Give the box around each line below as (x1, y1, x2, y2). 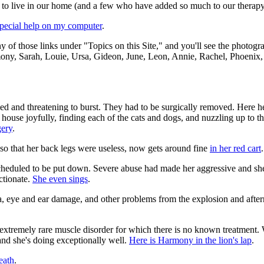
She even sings (32, 174, 88, 184)
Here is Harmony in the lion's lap (129, 235, 252, 246)
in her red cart (210, 143, 261, 154)
